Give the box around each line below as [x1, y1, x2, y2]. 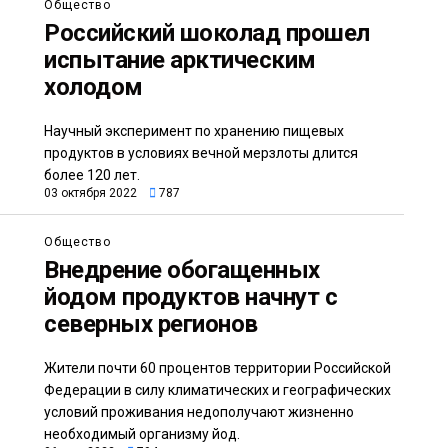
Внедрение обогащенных [44, 256, 320, 285]
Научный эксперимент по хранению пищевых [44, 123, 344, 140]
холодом [44, 73, 143, 102]
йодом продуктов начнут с [44, 283, 338, 312]
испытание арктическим [44, 46, 316, 75]
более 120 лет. [44, 167, 140, 184]
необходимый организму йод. [44, 426, 240, 443]
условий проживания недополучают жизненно [44, 404, 354, 421]
